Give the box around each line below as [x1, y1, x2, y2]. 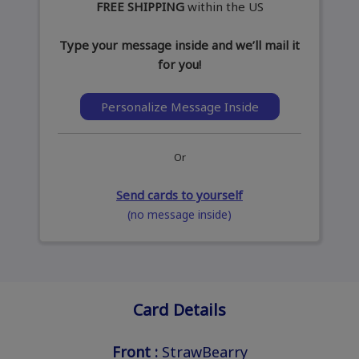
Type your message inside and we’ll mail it [59, 37, 300, 54]
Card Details [133, 299, 226, 321]
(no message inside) [127, 207, 232, 223]
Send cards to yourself [116, 187, 243, 204]
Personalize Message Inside [100, 99, 259, 115]
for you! [158, 56, 201, 73]
